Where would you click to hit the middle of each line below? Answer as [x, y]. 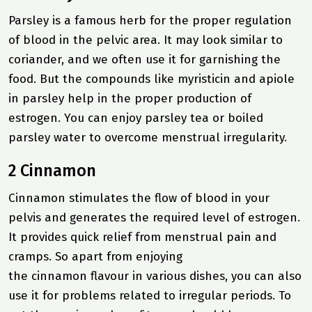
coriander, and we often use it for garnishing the [145, 59]
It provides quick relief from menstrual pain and [142, 237]
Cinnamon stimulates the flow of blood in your [139, 198]
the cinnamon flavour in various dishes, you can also [155, 276]
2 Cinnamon [52, 170]
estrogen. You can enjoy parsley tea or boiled [136, 118]
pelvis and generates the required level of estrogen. [154, 217]
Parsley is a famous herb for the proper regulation [150, 20]
